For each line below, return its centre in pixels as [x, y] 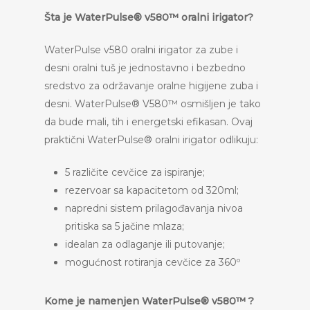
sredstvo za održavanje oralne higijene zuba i [151, 86]
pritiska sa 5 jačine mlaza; [125, 226]
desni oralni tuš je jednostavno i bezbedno [145, 68]
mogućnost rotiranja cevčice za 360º [153, 262]
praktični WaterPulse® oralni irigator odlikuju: [151, 140]
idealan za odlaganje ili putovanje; [145, 244]
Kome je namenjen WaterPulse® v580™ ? [149, 301]
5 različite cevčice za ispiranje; [135, 172]
